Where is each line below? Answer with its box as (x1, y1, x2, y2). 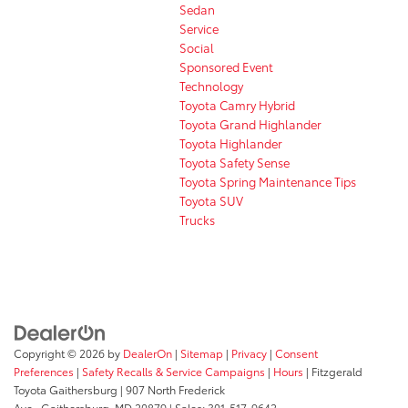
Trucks (179, 210, 215, 228)
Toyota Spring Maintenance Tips (179, 172, 356, 189)
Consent (275, 345, 318, 362)
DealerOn (123, 345, 172, 362)
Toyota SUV (179, 191, 243, 209)
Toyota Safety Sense (179, 153, 290, 170)
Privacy (231, 345, 267, 362)
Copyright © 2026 (14, 345, 107, 362)
